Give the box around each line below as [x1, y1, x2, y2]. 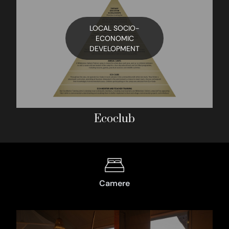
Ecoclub [94, 112, 135, 126]
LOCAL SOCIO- [89, 24, 140, 33]
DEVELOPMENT [89, 44, 140, 54]
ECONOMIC [95, 34, 134, 43]
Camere [99, 178, 130, 189]
